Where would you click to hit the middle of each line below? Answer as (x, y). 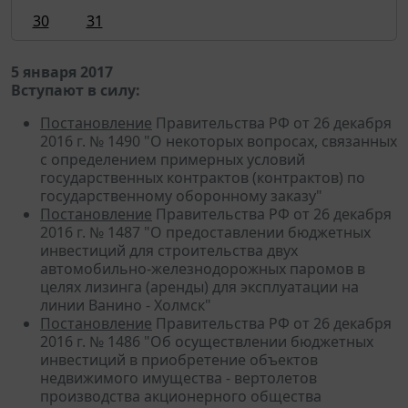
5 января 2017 (62, 71)
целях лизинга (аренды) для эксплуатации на (199, 286)
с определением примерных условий (173, 159)
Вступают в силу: (76, 90)
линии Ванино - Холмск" (126, 305)
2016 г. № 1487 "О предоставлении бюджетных (205, 232)
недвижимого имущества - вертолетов (178, 377)
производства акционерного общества (181, 396)
